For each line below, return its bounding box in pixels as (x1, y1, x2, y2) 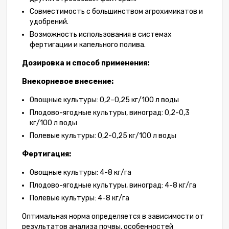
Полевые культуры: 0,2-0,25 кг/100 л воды (30, 131, 176, 141)
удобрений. (30, 17, 68, 27)
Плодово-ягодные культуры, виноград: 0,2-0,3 (30, 108, 190, 118)
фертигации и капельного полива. (30, 40, 146, 50)
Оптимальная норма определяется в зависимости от (22, 212, 204, 221)
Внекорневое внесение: (22, 77, 113, 86)
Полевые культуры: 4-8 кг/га (30, 194, 129, 203)
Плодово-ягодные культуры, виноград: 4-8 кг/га (30, 181, 196, 190)
